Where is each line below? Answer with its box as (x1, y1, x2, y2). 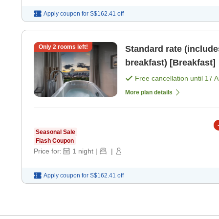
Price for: (34, 147, 62, 155)
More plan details (125, 89, 173, 96)
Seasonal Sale (36, 129, 75, 136)
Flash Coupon (36, 137, 74, 145)
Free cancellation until (135, 74, 205, 83)
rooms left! (56, 44, 88, 51)
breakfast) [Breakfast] (125, 58, 216, 68)
